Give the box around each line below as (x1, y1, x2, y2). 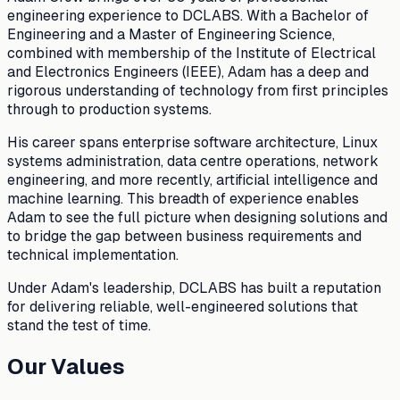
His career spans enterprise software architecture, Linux (7, 132, 378, 152)
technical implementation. (7, 245, 179, 264)
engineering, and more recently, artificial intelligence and (7, 170, 378, 189)
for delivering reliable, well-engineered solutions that (7, 296, 358, 316)
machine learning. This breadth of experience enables (7, 188, 359, 208)
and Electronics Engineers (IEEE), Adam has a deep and (7, 62, 369, 81)
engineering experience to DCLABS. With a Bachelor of (7, 5, 369, 25)
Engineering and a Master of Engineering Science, (7, 24, 335, 44)
